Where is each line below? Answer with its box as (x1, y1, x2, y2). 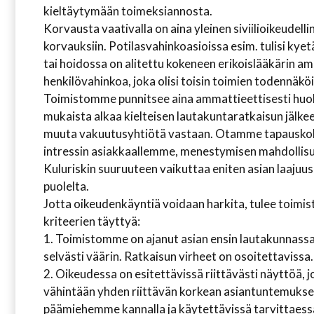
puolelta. (43, 179, 89, 193)
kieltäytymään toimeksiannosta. (43, 4, 212, 18)
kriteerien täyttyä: (43, 214, 140, 228)
